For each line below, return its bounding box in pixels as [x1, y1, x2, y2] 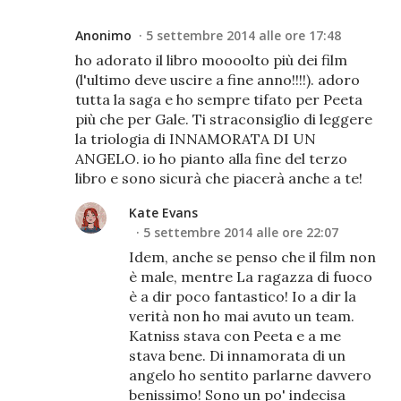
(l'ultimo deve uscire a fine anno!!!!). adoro [75, 70, 360, 89]
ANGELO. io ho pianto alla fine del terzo [75, 149, 347, 167]
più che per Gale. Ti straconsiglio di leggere [75, 109, 372, 128]
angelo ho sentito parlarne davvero [129, 365, 371, 384]
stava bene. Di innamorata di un [129, 346, 346, 364]
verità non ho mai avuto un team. [129, 306, 354, 325]
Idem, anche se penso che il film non [129, 247, 376, 266]
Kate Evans [129, 203, 198, 221]
